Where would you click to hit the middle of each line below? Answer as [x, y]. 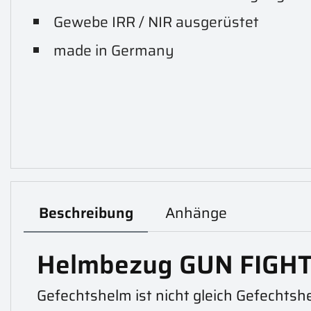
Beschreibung [86, 213]
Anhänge [196, 213]
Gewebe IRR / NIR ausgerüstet [156, 22]
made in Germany [114, 50]
